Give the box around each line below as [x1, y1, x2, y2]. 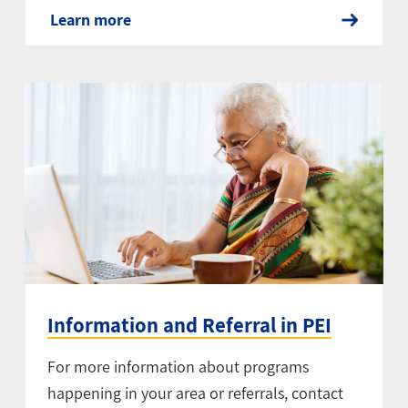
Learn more [49, 9, 131, 31]
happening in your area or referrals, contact [46, 382, 343, 403]
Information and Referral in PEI [46, 311, 331, 339]
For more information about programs [46, 355, 309, 377]
